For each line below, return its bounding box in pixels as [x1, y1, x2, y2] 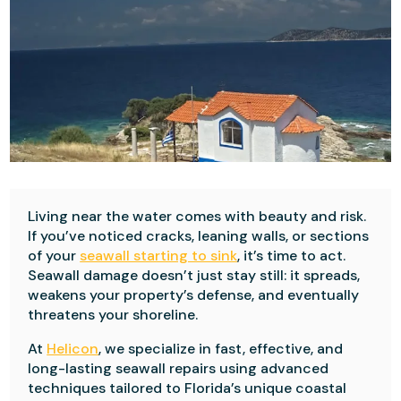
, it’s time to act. [237, 246, 346, 265]
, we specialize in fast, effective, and [98, 339, 344, 358]
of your [28, 246, 81, 265]
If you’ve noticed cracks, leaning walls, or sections [28, 226, 370, 245]
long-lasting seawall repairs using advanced [28, 359, 329, 378]
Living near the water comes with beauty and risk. [28, 207, 367, 226]
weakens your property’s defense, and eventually [28, 286, 360, 304]
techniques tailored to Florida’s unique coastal [28, 379, 347, 397]
